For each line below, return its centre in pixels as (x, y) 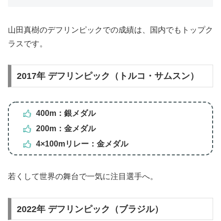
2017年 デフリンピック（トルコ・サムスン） (108, 76)
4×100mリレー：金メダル (82, 144)
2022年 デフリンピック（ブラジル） (90, 209)
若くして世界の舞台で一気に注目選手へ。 (83, 177)
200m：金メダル (66, 128)
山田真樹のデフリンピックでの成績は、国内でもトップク (110, 30)
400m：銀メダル (66, 113)
